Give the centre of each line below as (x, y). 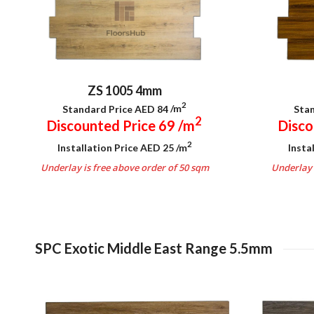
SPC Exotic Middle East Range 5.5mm (154, 248)
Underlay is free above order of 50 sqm (124, 167)
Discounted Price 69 (112, 125)
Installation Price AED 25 (116, 147)
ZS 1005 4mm (124, 90)
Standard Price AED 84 (116, 109)
